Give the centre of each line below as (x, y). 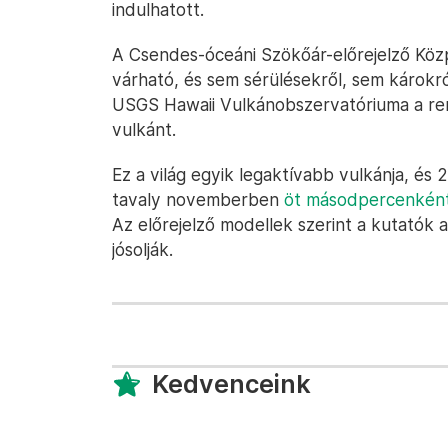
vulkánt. (144, 129)
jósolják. (142, 249)
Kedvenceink (231, 384)
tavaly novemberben (198, 199)
